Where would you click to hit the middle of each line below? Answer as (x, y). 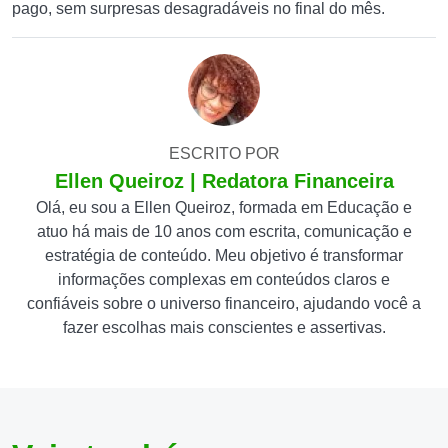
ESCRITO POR (224, 153)
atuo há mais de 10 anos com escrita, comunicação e (224, 231)
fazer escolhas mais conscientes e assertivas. (224, 327)
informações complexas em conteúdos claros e (224, 279)
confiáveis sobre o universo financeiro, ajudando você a (224, 303)
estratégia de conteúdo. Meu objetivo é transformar (224, 255)
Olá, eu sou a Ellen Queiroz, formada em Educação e (224, 207)
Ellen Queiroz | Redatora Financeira (224, 181)
